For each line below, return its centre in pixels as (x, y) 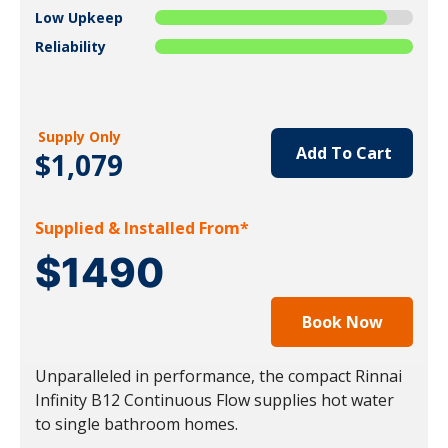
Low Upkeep (79, 17)
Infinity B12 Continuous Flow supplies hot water (214, 399)
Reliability (70, 46)
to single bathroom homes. (136, 423)
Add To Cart (342, 152)
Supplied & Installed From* (142, 227)
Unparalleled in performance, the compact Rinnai (218, 375)
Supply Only (79, 136)
